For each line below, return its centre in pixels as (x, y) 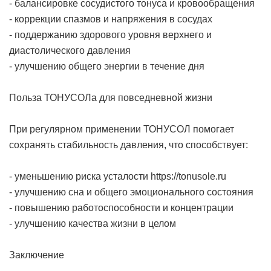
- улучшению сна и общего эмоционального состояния (131, 192)
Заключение (37, 255)
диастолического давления (70, 51)
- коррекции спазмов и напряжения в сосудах (111, 19)
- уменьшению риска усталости (80, 177)
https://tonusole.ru (188, 177)
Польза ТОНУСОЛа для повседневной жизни (111, 98)
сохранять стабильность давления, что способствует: (129, 145)
